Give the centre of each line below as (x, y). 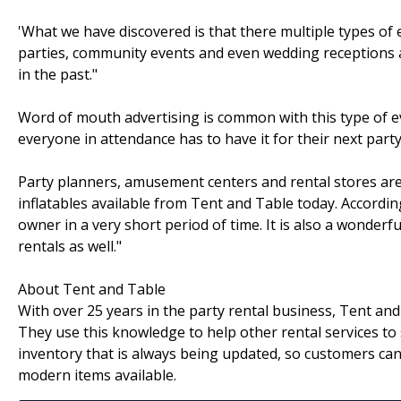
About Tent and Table (92, 289)
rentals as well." (70, 246)
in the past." (58, 74)
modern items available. (97, 375)
